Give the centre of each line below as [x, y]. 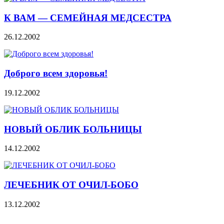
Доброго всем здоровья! [56, 73]
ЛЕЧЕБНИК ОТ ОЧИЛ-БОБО [71, 184]
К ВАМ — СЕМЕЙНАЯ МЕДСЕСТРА [88, 17]
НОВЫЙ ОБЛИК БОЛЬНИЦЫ [73, 129]
